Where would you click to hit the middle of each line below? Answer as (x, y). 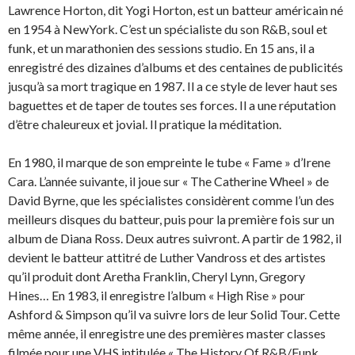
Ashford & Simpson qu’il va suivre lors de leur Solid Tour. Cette (174, 314)
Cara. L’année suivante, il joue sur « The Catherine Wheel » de (168, 181)
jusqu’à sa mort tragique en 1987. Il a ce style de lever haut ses (173, 86)
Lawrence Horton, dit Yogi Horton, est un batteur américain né (176, 10)
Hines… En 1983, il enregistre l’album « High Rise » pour (157, 295)
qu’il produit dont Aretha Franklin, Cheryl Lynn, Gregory (157, 276)
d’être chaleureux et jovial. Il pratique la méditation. (145, 124)
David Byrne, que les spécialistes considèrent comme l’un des (171, 200)
